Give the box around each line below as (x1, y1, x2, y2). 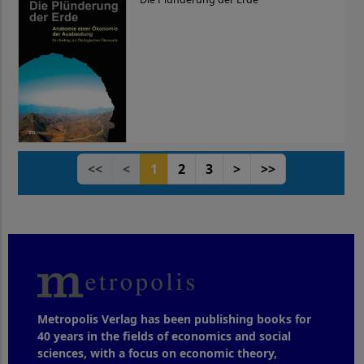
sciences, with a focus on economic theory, (37, 345, 277, 362)
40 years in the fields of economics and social (37, 328, 291, 344)
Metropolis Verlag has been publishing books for (37, 311, 311, 327)
